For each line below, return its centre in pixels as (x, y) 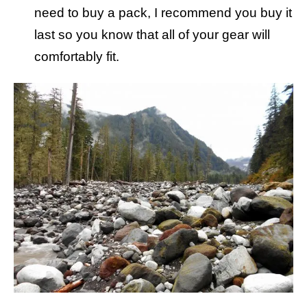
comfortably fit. (77, 57)
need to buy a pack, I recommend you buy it (163, 13)
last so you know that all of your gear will (152, 35)
